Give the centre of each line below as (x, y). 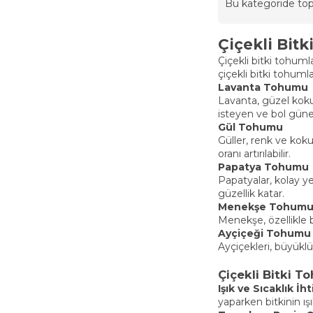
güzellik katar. (251, 194)
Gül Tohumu (250, 128)
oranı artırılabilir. (254, 154)
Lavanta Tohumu (263, 88)
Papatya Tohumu (263, 167)
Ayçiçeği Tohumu (264, 234)
